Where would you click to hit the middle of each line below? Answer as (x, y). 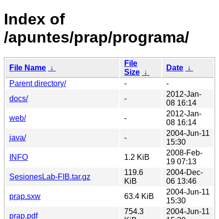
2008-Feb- (184, 153)
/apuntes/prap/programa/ (97, 37)
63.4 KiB (139, 196)
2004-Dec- (185, 172)
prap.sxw (25, 196)
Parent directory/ (38, 83)
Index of (34, 19)
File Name (28, 67)
